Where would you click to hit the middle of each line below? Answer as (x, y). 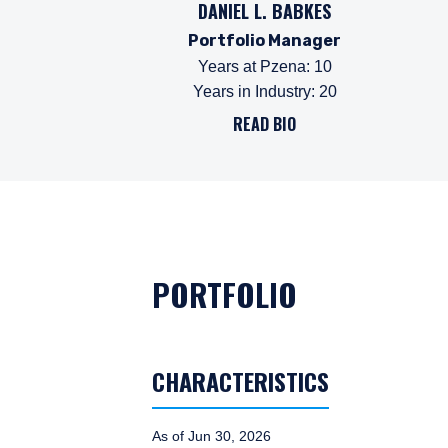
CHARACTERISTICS (240, 380)
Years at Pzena (251, 66)
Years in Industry (251, 91)
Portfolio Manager (265, 40)
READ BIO (265, 123)
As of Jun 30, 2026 (211, 435)
